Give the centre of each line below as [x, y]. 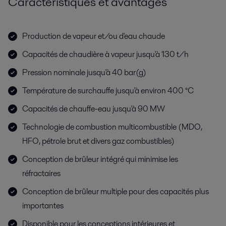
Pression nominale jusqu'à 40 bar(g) [84, 72]
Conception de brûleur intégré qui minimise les [100, 159]
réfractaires [41, 173]
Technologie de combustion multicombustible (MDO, [112, 127]
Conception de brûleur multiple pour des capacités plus [116, 191]
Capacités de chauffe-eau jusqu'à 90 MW [94, 108]
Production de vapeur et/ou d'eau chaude [94, 36]
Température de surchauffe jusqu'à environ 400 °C [108, 90]
